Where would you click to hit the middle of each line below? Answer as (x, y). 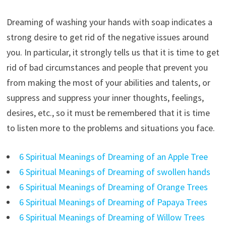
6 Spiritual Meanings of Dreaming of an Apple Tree (113, 156)
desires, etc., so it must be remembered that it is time (108, 112)
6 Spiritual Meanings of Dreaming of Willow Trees (112, 217)
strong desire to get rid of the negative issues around (107, 37)
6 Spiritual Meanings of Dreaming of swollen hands (115, 172)
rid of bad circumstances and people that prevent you (107, 67)
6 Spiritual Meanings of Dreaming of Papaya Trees (113, 202)
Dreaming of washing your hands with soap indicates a (109, 22)
